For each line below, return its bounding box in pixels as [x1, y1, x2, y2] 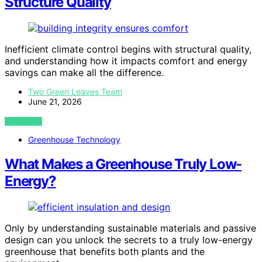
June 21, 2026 [28, 96, 82, 106]
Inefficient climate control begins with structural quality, [5, 43, 251, 55]
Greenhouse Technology [28, 134, 120, 144]
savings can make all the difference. [5, 66, 164, 78]
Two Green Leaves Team [28, 86, 122, 96]
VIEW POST [5, 116, 43, 126]
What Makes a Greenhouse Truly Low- [5, 156, 242, 173]
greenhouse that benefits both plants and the [5, 246, 205, 258]
